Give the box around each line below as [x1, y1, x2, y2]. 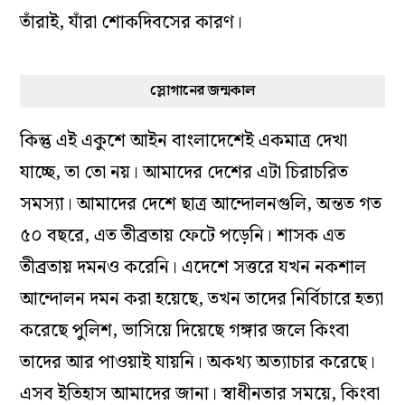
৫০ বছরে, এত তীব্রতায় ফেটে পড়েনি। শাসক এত [20, 221, 346, 250]
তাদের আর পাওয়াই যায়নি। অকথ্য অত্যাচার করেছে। [20, 347, 376, 377]
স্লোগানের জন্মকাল [150, 79, 255, 102]
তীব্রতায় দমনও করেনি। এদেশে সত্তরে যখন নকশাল [20, 252, 367, 282]
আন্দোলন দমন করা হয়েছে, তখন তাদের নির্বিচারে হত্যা [20, 284, 384, 314]
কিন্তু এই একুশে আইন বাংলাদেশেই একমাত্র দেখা [20, 126, 348, 155]
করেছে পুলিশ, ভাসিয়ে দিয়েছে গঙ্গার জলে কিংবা [20, 316, 350, 345]
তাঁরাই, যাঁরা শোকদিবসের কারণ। [20, 7, 243, 37]
